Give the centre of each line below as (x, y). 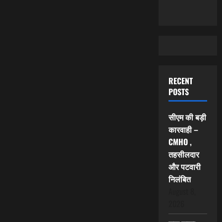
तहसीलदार (184, 154)
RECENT (180, 81)
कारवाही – (183, 130)
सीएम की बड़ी (187, 117)
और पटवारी (184, 167)
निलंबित (179, 179)
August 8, (182, 192)
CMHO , (180, 142)
